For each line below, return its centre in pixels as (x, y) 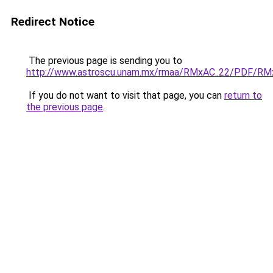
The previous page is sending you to (104, 61)
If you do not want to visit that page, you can (125, 95)
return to (243, 95)
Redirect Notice (53, 22)
